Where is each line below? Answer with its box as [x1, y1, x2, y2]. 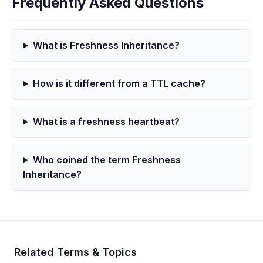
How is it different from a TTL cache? [32, 77, 205, 89]
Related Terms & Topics [14, 246, 137, 258]
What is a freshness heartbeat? [32, 116, 180, 127]
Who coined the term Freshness [32, 154, 181, 166]
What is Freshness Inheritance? [32, 39, 180, 51]
